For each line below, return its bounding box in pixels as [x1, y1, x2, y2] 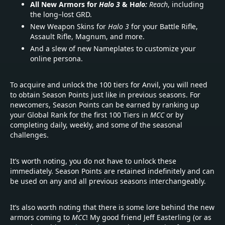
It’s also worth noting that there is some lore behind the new [10, 202, 214, 212]
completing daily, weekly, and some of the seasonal [10, 120, 182, 130]
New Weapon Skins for [30, 21, 108, 31]
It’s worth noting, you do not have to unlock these [10, 156, 176, 166]
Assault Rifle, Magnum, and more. [30, 31, 145, 41]
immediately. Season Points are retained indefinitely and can [10, 166, 214, 176]
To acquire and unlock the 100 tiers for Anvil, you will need [10, 79, 207, 89]
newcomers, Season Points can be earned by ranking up [10, 99, 199, 109]
